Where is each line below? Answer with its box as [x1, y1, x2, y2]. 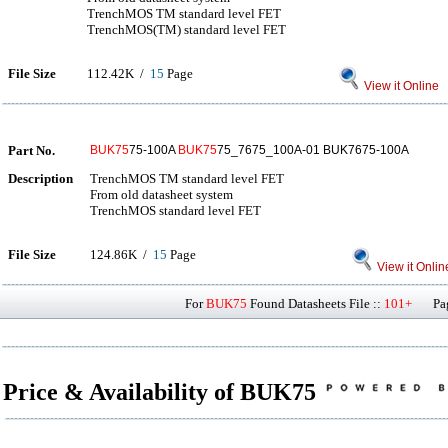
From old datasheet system [90, 187, 233, 202]
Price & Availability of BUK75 [3, 379, 322, 405]
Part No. [8, 143, 55, 158]
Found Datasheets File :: [247, 296, 384, 311]
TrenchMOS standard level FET [90, 203, 261, 218]
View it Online [361, 79, 439, 93]
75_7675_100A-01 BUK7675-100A [217, 143, 409, 157]
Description [8, 171, 73, 186]
